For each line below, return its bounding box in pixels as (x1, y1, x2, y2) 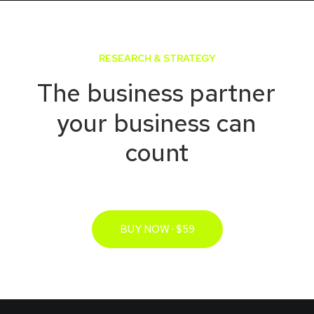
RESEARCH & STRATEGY (98, 52, 216, 64)
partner (189, 76, 275, 109)
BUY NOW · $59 (119, 222, 195, 236)
